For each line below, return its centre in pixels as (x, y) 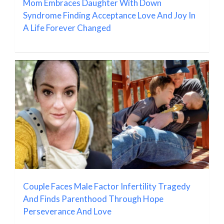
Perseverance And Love (67, 211)
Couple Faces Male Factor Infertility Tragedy (107, 186)
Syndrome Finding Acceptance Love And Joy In (109, 15)
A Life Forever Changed (67, 27)
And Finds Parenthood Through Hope (93, 198)
